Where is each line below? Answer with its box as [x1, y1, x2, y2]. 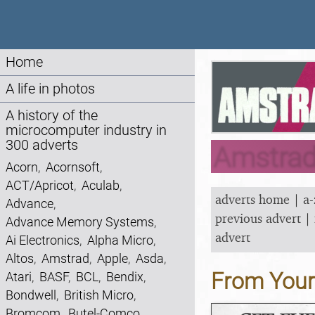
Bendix [106, 269, 143, 284]
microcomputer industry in [6, 122, 167, 139]
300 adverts [6, 137, 78, 153]
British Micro [64, 288, 134, 302]
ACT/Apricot [6, 178, 74, 193]
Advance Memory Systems [6, 214, 154, 229]
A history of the [6, 108, 98, 124]
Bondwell [6, 288, 56, 302]
